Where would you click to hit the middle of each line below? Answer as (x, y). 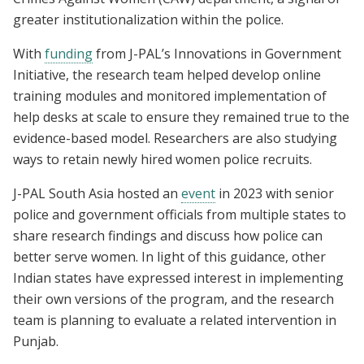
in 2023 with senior (275, 193)
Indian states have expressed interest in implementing (178, 277)
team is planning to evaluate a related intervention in (175, 320)
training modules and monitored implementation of (170, 95)
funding (69, 53)
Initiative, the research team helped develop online (167, 74)
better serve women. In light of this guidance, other (169, 256)
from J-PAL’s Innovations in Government (217, 53)
